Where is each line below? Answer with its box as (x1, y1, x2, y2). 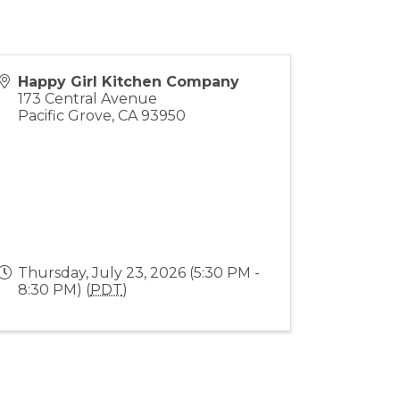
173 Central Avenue (18, 89, 158, 107)
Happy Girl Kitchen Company (18, 72, 240, 90)
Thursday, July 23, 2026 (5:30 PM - (18, 263, 261, 281)
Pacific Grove (18, 106, 112, 124)
